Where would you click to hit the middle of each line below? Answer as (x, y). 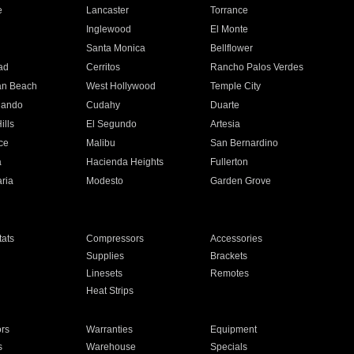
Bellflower (232, 48)
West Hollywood (121, 86)
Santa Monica (115, 48)
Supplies (105, 256)
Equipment (234, 330)
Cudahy (103, 105)
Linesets (104, 273)
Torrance (230, 10)
